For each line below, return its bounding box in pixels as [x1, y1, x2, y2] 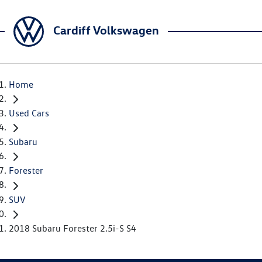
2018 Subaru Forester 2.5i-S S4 [9, 222, 136, 234]
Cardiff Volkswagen [53, 22, 159, 37]
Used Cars [9, 108, 49, 119]
